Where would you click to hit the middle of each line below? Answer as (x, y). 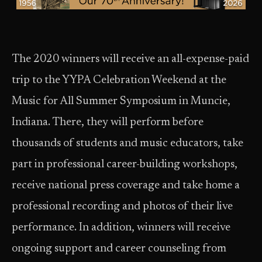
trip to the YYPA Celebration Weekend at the (119, 80)
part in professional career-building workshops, (125, 165)
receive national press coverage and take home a (126, 186)
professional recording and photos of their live (122, 207)
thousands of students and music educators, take (127, 144)
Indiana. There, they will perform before (108, 123)
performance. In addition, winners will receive (121, 228)
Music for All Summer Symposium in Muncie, (121, 101)
